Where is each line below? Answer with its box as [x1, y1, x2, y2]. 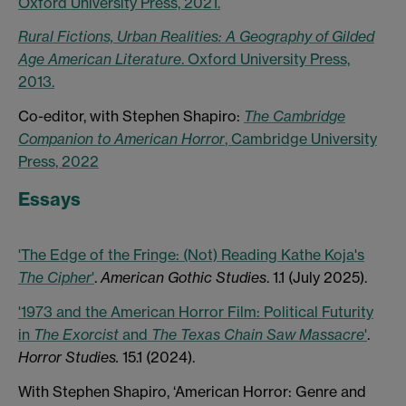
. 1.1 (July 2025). [266, 268, 367, 287]
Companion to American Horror [18, 130, 225, 149]
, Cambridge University [225, 130, 377, 149]
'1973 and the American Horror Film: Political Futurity [18, 303, 373, 322]
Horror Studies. [18, 348, 119, 367]
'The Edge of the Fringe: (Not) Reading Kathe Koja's [18, 246, 364, 265]
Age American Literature [18, 50, 181, 69]
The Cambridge [244, 107, 345, 126]
